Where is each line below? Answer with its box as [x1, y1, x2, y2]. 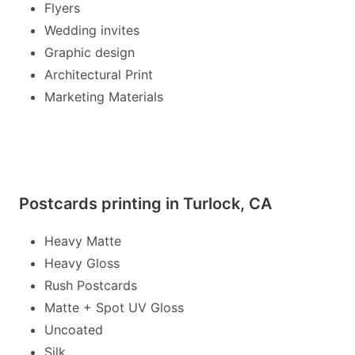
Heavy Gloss [44, 254, 120, 271]
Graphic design [44, 44, 135, 60]
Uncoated [44, 321, 103, 338]
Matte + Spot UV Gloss [44, 299, 184, 315]
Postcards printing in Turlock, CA [19, 193, 272, 213]
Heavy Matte [44, 232, 121, 249]
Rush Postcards [44, 277, 137, 293]
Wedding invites [44, 21, 139, 38]
